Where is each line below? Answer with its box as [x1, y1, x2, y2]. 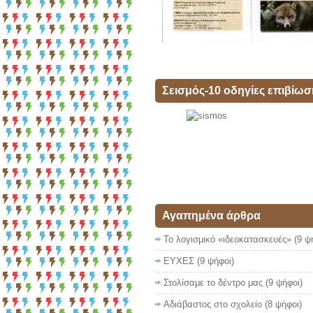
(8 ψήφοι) [265, 299, 302, 310]
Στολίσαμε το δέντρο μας [163, 277, 263, 288]
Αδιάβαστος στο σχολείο [163, 299, 262, 310]
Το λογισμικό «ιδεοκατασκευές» [163, 234, 291, 245]
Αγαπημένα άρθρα [162, 210, 261, 221]
